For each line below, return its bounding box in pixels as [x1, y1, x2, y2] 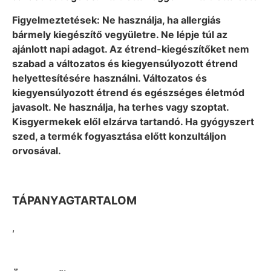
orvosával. [12, 144, 61, 157]
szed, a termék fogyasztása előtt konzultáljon [12, 129, 226, 142]
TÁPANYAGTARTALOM [12, 193, 137, 207]
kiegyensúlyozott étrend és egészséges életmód [12, 86, 244, 99]
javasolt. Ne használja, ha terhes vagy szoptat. [12, 100, 229, 113]
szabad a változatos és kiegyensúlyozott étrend [12, 57, 238, 70]
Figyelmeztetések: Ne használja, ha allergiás [12, 13, 221, 26]
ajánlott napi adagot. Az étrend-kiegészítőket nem [12, 42, 249, 55]
